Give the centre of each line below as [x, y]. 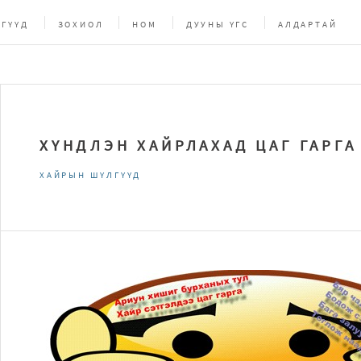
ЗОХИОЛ [81, 24]
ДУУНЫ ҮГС [218, 24]
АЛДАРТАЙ [308, 24]
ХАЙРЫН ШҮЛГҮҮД [91, 175]
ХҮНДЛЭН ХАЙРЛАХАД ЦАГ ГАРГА [198, 145]
